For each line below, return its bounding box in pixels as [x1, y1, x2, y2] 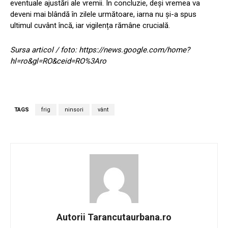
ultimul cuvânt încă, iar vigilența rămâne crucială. [10, 21, 170, 31]
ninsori [65, 106, 83, 113]
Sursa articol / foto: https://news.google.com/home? [10, 45, 190, 55]
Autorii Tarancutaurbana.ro [56, 212, 172, 223]
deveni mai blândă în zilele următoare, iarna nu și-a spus [10, 10, 196, 19]
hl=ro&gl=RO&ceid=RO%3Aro [10, 56, 106, 66]
